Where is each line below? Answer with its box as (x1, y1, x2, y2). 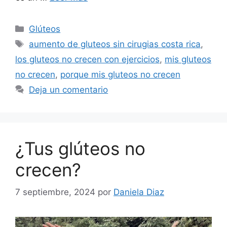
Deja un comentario (29, 84, 108, 95)
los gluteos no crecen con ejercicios (15, 54, 160, 64)
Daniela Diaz (113, 187, 164, 197)
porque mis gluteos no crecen (60, 69, 180, 80)
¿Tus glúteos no (15, 137, 145, 159)
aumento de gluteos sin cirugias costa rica (29, 39, 201, 49)
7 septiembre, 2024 (15, 187, 95, 197)
